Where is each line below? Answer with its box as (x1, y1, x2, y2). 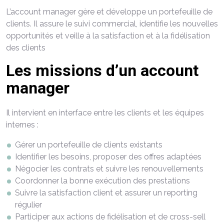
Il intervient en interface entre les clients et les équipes (6, 108, 204, 117)
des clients (6, 43, 45, 52)
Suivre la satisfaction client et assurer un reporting (15, 188, 197, 197)
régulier (15, 200, 42, 209)
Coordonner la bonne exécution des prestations (15, 176, 190, 185)
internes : (6, 120, 38, 129)
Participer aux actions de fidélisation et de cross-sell (15, 212, 205, 221)
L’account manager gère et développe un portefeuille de (6, 7, 212, 16)
